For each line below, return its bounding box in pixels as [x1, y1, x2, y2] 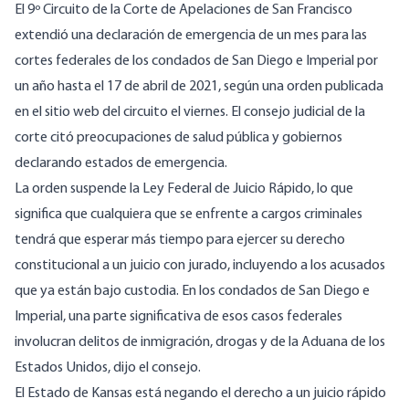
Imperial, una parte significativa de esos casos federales [15, 309, 342, 325]
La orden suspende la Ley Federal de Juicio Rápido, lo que [15, 182, 353, 197]
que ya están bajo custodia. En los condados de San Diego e [15, 284, 370, 299]
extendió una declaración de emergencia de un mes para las [15, 28, 367, 44]
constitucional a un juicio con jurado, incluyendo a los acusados [15, 258, 385, 274]
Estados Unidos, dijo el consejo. [15, 361, 201, 376]
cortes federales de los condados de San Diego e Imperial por [15, 54, 378, 69]
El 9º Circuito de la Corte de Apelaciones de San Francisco [15, 3, 352, 18]
